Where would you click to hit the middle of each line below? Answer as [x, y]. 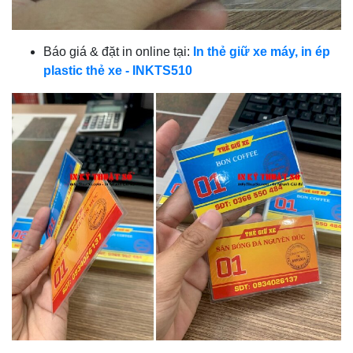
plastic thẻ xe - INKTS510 [118, 71]
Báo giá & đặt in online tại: [118, 52]
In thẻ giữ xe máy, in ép [262, 52]
